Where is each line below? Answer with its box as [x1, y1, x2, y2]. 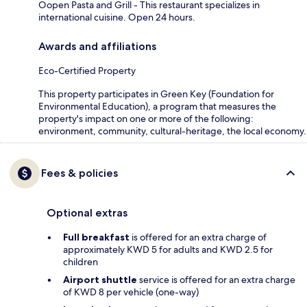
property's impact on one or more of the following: [38, 112, 254, 125]
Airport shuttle [63, 273, 137, 286]
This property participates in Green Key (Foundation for [38, 88, 274, 101]
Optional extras [47, 206, 127, 220]
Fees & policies [41, 167, 118, 180]
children [63, 256, 98, 269]
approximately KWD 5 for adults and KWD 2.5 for [63, 243, 273, 256]
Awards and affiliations [38, 40, 156, 53]
